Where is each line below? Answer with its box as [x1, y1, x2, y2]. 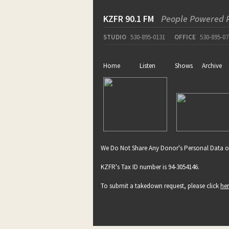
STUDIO [103, 32, 126, 41]
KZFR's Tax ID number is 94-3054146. [101, 162, 199, 171]
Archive [202, 61, 222, 70]
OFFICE [174, 32, 196, 41]
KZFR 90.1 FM [103, 12, 156, 25]
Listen [140, 61, 155, 70]
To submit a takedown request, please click [101, 181, 220, 190]
